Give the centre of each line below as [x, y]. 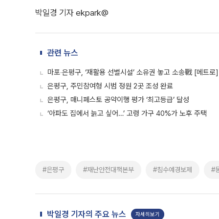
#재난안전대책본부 [109, 170]
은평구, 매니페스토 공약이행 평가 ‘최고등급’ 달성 [118, 100]
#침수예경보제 [173, 170]
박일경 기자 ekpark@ [72, 13]
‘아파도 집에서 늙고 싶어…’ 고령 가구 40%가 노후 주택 [127, 113]
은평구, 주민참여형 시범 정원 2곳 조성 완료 [110, 86]
